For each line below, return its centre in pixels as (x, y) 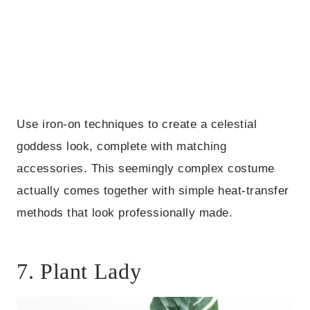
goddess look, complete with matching (122, 147)
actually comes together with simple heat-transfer (153, 191)
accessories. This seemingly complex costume (146, 169)
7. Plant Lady (79, 272)
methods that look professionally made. (125, 213)
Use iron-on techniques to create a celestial (137, 125)
